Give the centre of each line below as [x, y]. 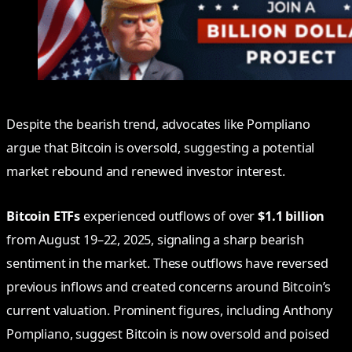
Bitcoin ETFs [44, 216]
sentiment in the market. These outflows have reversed [167, 264]
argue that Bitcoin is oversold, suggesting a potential [161, 148]
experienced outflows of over [169, 216]
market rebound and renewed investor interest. [146, 172]
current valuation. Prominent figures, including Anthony [170, 311]
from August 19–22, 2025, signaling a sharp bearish [155, 240]
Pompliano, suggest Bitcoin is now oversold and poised [168, 334]
